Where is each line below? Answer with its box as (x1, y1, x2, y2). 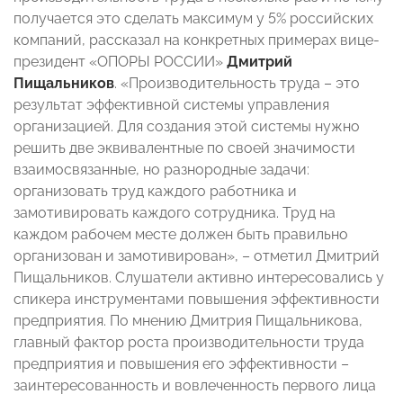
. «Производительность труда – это (114, 75, 360, 93)
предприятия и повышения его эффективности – (13, 355, 349, 373)
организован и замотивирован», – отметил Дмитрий (13, 247, 380, 265)
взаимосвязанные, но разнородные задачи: (13, 161, 309, 179)
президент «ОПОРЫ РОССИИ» (13, 53, 227, 71)
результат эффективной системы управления (13, 96, 329, 114)
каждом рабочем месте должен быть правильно (13, 226, 348, 244)
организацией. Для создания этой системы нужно (13, 118, 360, 136)
